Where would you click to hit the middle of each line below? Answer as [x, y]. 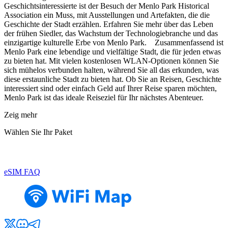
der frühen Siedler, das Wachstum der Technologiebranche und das [111, 34]
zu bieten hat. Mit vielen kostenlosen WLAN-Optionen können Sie [111, 61]
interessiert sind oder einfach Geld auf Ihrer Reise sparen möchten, [110, 89]
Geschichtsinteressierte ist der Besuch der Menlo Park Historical [107, 6]
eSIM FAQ [22, 172]
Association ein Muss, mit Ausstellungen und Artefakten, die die [107, 15]
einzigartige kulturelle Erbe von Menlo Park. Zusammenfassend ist [114, 43]
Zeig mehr [21, 115]
